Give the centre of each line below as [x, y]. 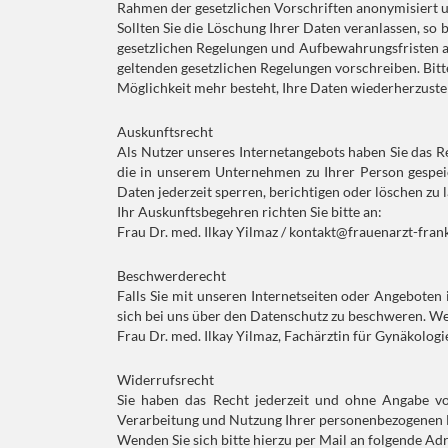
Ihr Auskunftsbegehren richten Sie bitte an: [249, 211]
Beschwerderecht [171, 275]
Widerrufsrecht [165, 379]
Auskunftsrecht [165, 131]
